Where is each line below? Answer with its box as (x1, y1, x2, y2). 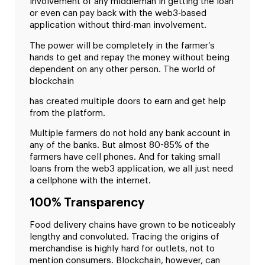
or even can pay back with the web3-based (30, 9, 206, 18)
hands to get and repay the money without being (30, 53, 230, 62)
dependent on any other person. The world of (30, 64, 216, 74)
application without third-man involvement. (30, 21, 206, 30)
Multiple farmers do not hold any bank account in (30, 129, 230, 138)
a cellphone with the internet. (30, 176, 156, 186)
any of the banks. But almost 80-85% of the (30, 141, 209, 150)
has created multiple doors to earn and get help (30, 97, 226, 106)
